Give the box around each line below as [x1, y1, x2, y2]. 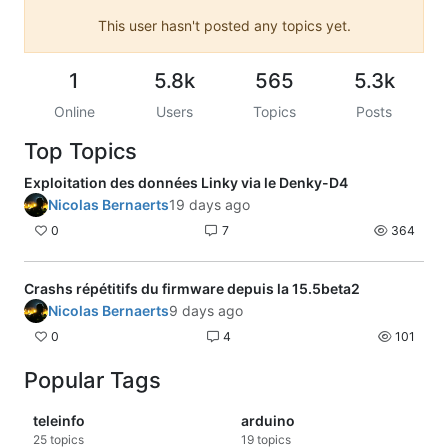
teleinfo [33, 412, 85, 430]
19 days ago [169, 195, 250, 213]
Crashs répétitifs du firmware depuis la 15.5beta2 [24, 279, 360, 297]
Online [53, 102, 95, 120]
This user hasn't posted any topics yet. [97, 16, 351, 34]
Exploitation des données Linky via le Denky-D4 [24, 173, 348, 191]
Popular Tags [24, 367, 161, 394]
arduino [241, 412, 295, 430]
